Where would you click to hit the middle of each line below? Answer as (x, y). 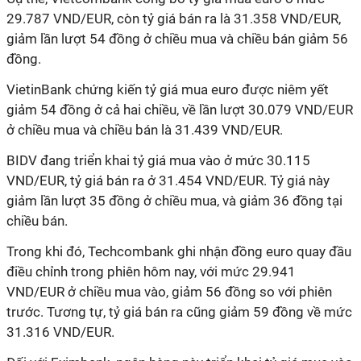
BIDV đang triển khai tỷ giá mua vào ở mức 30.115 (158, 160)
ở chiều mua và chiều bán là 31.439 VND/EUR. (145, 130)
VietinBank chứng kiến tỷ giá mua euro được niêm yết (168, 89)
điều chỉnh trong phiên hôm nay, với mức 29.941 (151, 272)
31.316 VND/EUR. (62, 332)
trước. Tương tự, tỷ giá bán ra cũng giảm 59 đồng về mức (179, 312)
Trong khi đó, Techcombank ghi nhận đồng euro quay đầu (179, 251)
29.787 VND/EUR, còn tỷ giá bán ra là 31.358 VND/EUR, (174, 19)
